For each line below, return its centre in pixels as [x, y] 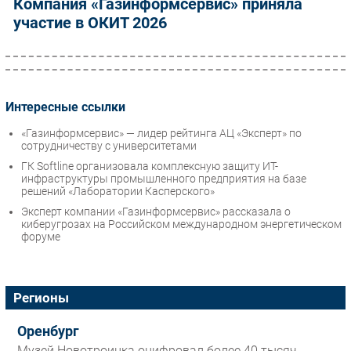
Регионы [41, 298]
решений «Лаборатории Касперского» [118, 192]
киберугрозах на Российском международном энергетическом [181, 224]
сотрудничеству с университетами [109, 146]
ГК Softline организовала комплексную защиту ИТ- [150, 166]
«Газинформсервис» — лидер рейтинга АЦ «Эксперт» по [161, 134]
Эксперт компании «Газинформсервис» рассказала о [156, 212]
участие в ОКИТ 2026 [90, 23]
